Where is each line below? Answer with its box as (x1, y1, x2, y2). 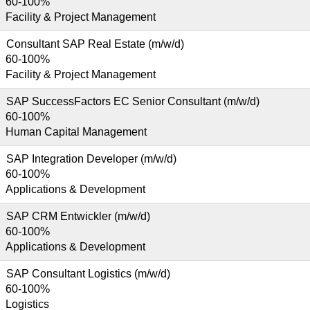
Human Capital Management (6, 126, 147, 138)
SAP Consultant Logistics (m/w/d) (6, 268, 170, 280)
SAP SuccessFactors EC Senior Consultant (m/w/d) (6, 95, 259, 107)
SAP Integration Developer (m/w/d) (6, 153, 176, 165)
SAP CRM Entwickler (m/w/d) (6, 210, 150, 222)
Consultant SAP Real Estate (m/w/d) (6, 38, 184, 50)
